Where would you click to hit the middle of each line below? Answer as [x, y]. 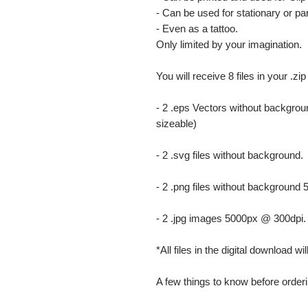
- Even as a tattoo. [197, 29]
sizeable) [176, 123]
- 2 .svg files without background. [230, 155]
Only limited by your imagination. [229, 44]
